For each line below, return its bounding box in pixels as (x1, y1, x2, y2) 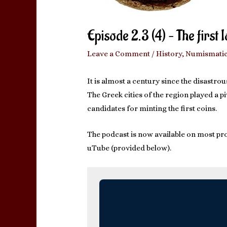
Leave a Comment (87, 49, 150, 59)
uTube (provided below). (87, 143, 172, 153)
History (156, 49, 182, 59)
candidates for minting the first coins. (87, 104, 217, 113)
